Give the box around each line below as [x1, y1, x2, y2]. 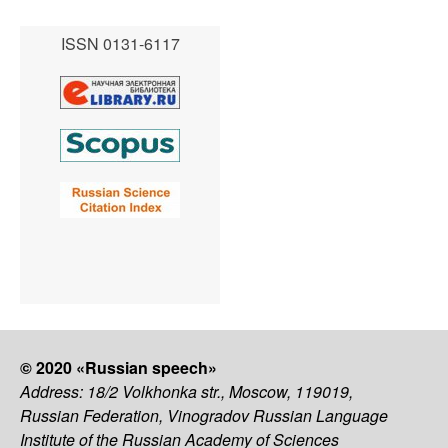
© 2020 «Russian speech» [20, 356, 221, 379]
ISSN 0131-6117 [60, 32, 180, 55]
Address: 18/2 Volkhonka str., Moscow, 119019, [20, 380, 353, 403]
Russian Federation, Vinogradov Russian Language [20, 404, 388, 427]
